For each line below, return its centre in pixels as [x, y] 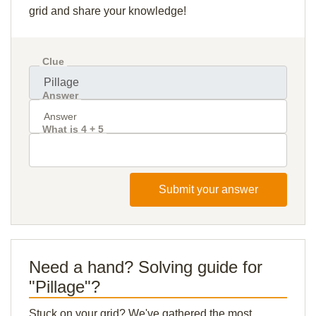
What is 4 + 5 [73, 129]
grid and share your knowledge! [108, 11]
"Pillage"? [65, 287]
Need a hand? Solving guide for [146, 267]
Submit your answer [208, 189]
